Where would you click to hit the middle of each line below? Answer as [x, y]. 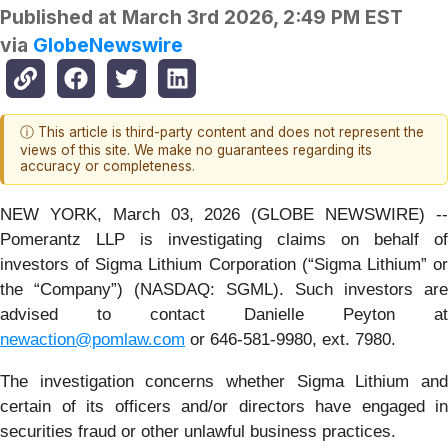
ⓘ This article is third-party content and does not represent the [222, 132]
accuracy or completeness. [107, 166]
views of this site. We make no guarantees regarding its [196, 150]
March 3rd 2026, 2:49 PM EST [262, 17]
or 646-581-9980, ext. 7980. [290, 339]
